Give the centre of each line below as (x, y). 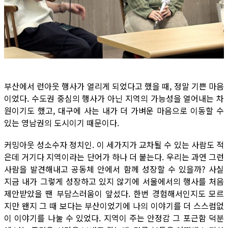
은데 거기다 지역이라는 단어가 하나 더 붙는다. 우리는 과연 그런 (114, 156)
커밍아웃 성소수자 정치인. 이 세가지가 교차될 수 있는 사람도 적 (114, 144)
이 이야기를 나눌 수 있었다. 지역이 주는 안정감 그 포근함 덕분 (114, 218)
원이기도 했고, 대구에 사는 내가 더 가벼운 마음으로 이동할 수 (114, 110)
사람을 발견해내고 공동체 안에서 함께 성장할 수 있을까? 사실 (114, 169)
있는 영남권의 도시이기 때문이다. (62, 122)
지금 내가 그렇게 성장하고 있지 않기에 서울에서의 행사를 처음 (114, 181)
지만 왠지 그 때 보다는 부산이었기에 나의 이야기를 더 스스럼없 (114, 205)
